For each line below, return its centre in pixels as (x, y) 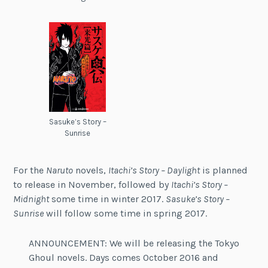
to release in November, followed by (92, 185)
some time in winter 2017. (108, 199)
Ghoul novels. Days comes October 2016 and (123, 257)
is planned (224, 170)
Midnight (31, 199)
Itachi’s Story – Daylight (154, 170)
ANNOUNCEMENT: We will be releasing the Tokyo (134, 243)
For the (30, 170)
